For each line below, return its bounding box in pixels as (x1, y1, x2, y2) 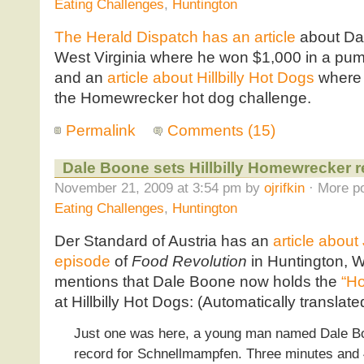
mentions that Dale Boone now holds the (54, 272, 341, 290)
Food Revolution (131, 252, 247, 270)
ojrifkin (263, 179, 305, 196)
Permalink (65, 122, 136, 140)
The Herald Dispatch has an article (54, 28, 296, 46)
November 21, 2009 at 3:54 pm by (54, 179, 264, 196)
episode (54, 252, 110, 270)
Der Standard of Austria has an (54, 232, 273, 249)
